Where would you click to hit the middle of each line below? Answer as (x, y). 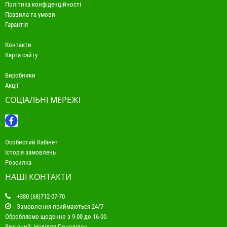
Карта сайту (21, 55)
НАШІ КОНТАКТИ (38, 177)
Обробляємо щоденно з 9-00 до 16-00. (56, 217)
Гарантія (16, 25)
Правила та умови (30, 15)
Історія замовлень (30, 153)
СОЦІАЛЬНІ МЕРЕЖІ (43, 100)
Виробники (20, 75)
